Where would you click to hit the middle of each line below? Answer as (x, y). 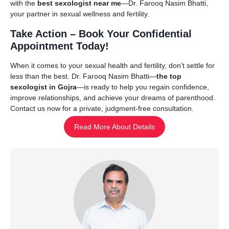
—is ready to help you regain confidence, (143, 87)
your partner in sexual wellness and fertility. (80, 14)
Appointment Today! (60, 46)
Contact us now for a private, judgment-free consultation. (103, 108)
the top (169, 76)
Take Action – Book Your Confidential (101, 33)
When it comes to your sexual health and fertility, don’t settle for (112, 65)
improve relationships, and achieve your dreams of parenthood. (113, 97)
